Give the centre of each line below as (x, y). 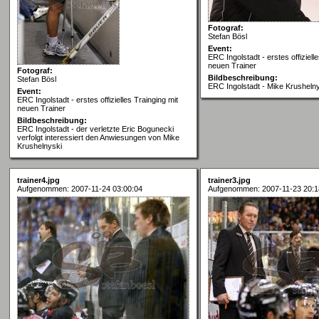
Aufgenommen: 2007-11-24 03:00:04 (80, 188)
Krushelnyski (40, 146)
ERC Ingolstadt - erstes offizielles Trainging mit (98, 99)
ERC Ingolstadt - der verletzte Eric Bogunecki (95, 129)
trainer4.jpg (38, 180)
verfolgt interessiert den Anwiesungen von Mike (98, 137)
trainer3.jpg (229, 180)
